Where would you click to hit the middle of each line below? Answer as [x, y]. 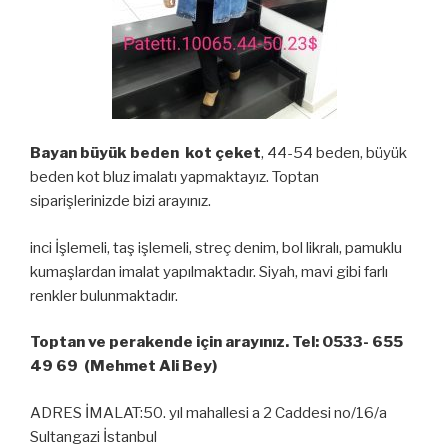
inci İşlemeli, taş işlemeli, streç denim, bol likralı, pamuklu [216, 247]
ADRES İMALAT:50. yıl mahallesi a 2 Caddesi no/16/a [208, 412]
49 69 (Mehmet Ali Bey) [123, 366]
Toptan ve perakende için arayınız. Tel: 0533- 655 [216, 342]
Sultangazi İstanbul [93, 436]
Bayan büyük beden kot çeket [145, 153]
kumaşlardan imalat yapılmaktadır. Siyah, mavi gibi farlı [209, 271]
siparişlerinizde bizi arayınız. [120, 201]
